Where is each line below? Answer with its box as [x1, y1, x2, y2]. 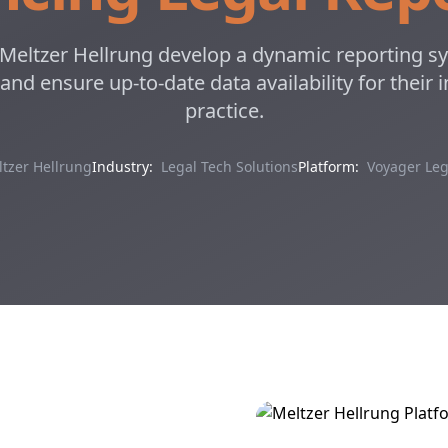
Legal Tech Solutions [160, 157, 298, 176]
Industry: [91, 157, 153, 176]
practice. [184, 97, 264, 124]
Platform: [297, 157, 359, 176]
